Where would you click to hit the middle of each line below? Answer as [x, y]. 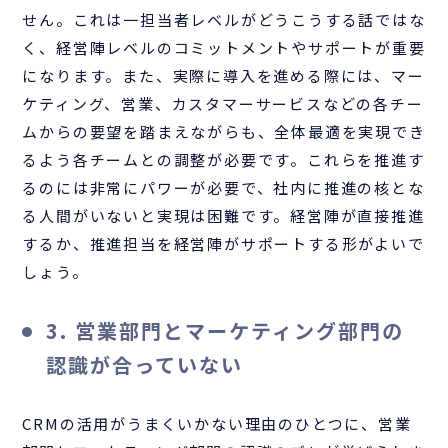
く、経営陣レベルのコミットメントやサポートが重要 [224, 47]
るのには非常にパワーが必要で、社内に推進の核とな [223, 187]
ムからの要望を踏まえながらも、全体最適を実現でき [224, 131]
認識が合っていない [145, 364]
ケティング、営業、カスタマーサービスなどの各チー [223, 103]
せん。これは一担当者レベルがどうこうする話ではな [224, 19]
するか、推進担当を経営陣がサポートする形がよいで [223, 243]
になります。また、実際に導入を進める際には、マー [223, 75]
